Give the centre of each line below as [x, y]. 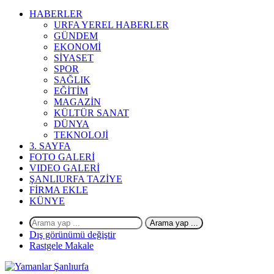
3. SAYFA [50, 146]
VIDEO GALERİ [65, 168]
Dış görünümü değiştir [72, 235]
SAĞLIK [72, 80]
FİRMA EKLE [59, 190]
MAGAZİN [77, 102]
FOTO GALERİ [62, 157]
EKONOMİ [77, 47]
